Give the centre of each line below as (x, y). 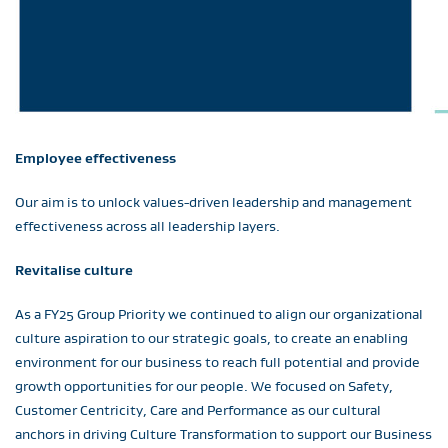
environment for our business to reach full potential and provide (217, 362)
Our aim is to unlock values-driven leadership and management (213, 202)
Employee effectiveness (95, 158)
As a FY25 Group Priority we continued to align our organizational (219, 314)
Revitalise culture (74, 270)
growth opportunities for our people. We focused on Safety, (204, 386)
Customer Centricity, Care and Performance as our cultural (198, 410)
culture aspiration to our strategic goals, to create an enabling (211, 338)
